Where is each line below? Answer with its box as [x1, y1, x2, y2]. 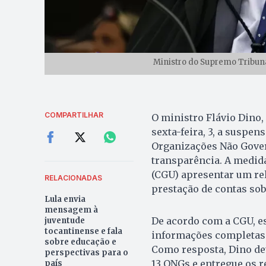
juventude [44, 215, 85, 226]
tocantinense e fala [44, 226, 122, 236]
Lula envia [44, 194, 85, 204]
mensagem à [44, 204, 98, 215]
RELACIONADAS [44, 173, 102, 182]
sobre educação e [44, 236, 116, 247]
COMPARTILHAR [44, 110, 103, 119]
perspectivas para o [44, 247, 128, 258]
